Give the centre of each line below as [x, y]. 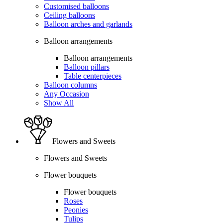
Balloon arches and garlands [88, 24]
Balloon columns [70, 85]
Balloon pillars [87, 67]
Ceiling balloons [69, 15]
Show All [59, 103]
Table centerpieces [93, 76]
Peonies [76, 210]
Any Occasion [66, 94]
